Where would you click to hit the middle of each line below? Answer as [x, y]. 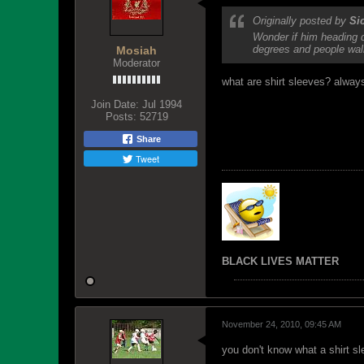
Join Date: [115, 104]
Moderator [136, 63]
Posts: [121, 117]
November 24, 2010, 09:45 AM [282, 324]
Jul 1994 [162, 104]
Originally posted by [301, 21]
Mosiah [136, 50]
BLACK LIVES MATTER [280, 261]
